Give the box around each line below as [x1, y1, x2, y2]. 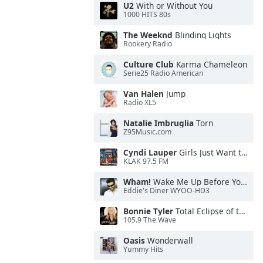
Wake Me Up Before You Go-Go [151, 176, 241, 187]
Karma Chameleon [174, 59, 247, 70]
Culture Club [123, 59, 174, 70]
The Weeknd [123, 29, 173, 41]
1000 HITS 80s [123, 9, 171, 20]
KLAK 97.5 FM [123, 156, 168, 167]
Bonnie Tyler [123, 205, 173, 217]
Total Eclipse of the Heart [173, 205, 239, 217]
